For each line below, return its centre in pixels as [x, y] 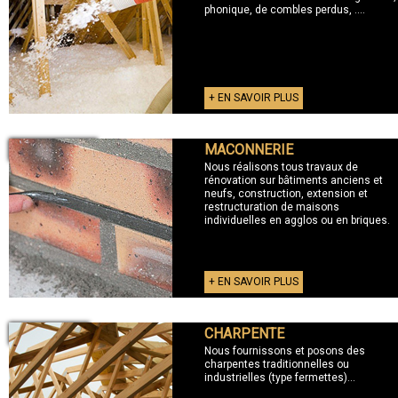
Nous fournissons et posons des [284, 350]
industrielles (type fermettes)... [279, 377]
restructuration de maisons [271, 207]
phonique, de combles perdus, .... [284, 9]
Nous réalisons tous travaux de [281, 167]
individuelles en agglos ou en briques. [297, 220]
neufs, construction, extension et [286, 193]
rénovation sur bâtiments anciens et [293, 180]
